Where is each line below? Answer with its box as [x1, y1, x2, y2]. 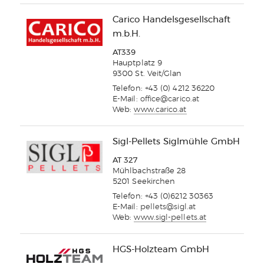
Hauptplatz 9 [113, 60, 163, 68]
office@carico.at [140, 95, 200, 104]
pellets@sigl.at [140, 203, 196, 212]
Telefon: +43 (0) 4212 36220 [113, 85, 215, 93]
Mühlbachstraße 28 [113, 167, 186, 176]
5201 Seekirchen [113, 178, 176, 186]
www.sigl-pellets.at [134, 214, 207, 222]
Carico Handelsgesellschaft [113, 15, 230, 25]
